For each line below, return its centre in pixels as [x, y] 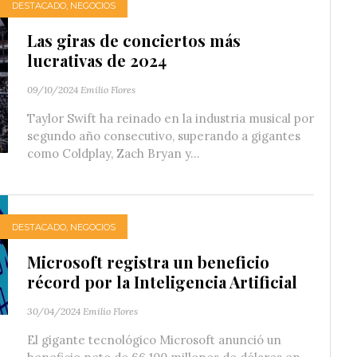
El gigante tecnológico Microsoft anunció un [154, 340]
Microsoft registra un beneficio [148, 262]
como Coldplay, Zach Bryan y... [114, 154]
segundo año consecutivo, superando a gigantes [164, 136]
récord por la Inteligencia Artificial [162, 282]
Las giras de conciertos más [134, 41]
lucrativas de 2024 [97, 61]
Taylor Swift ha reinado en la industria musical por [171, 119]
